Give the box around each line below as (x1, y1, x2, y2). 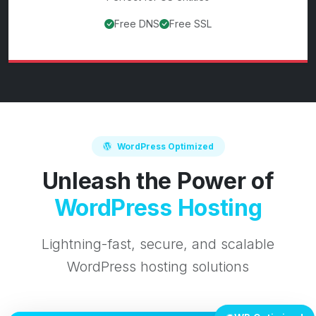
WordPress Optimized (116, 140, 214, 152)
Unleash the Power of (42, 166, 274, 195)
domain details (202, 44, 281, 59)
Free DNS (114, 18, 159, 30)
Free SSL (169, 18, 212, 30)
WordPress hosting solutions (67, 257, 249, 275)
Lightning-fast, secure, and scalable (42, 235, 274, 253)
